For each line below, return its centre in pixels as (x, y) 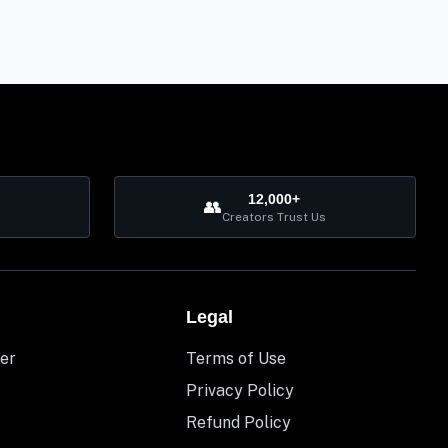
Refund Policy (238, 423)
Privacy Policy (239, 391)
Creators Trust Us (274, 217)
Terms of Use (235, 359)
